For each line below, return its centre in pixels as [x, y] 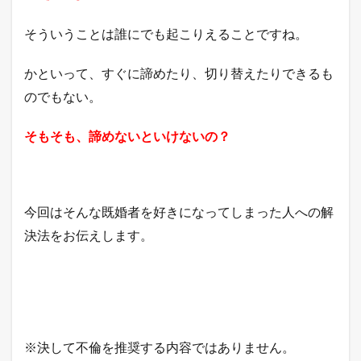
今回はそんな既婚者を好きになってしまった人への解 [179, 211]
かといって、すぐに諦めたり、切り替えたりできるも [179, 73]
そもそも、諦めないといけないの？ [127, 135]
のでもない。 [63, 96]
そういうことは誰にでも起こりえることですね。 [166, 33]
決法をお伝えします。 [89, 234]
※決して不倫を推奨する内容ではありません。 [160, 346]
